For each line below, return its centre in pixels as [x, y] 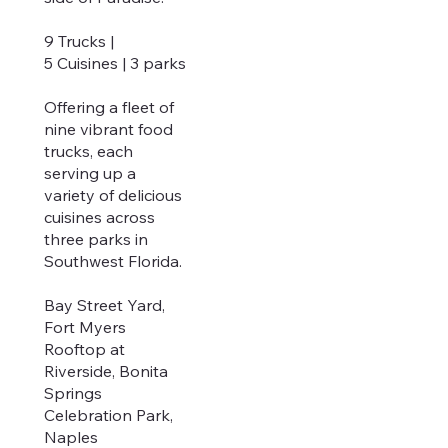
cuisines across [99, 217]
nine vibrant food [108, 129]
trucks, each [88, 151]
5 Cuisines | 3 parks [114, 63]
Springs [72, 393]
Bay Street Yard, [104, 305]
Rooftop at [84, 349]
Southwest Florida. [112, 261]
